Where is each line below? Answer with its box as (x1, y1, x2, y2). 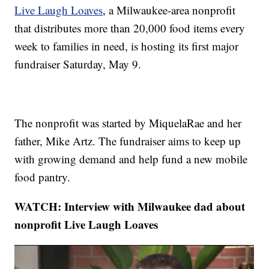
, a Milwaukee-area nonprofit (103, 2, 236, 18)
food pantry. (14, 169, 71, 185)
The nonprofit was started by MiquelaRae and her (14, 115, 242, 131)
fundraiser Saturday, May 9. (14, 56, 142, 72)
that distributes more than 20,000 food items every (14, 20, 246, 36)
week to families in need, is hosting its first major (14, 38, 239, 54)
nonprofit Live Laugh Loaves (14, 216, 159, 233)
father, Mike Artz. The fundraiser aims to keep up (14, 133, 241, 149)
